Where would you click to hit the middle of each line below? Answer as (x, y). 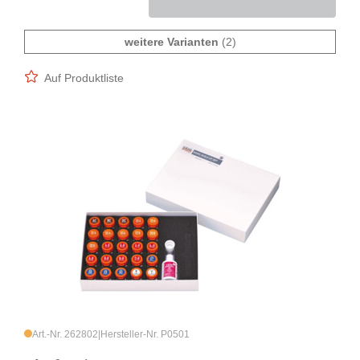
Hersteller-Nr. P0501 (145, 335)
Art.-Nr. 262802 (65, 335)
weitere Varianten (171, 42)
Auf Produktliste (84, 78)
